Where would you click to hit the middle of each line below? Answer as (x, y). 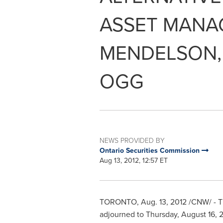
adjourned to (122, 214)
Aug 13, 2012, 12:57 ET (133, 160)
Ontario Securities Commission (150, 150)
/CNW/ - (201, 202)
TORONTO (118, 202)
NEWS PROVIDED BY (132, 140)
